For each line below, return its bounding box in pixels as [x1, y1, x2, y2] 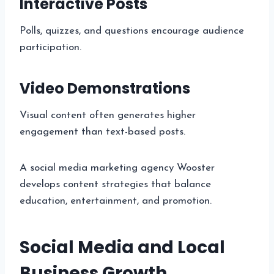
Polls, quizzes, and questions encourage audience [20, 25, 244, 36]
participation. [20, 42, 81, 53]
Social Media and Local [20, 235, 225, 259]
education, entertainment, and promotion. [20, 195, 212, 206]
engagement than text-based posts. [20, 126, 185, 137]
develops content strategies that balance [20, 179, 211, 190]
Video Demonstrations [20, 78, 190, 98]
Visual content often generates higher [20, 109, 196, 120]
